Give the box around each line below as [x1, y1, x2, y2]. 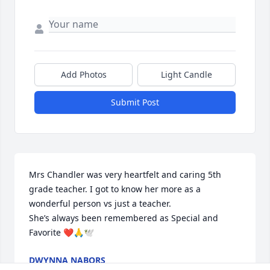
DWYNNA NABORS [29, 254, 105, 266]
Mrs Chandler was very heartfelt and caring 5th [29, 169, 221, 181]
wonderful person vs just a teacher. [29, 198, 171, 210]
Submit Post [111, 96, 159, 108]
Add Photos [60, 69, 107, 81]
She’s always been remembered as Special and [29, 212, 218, 224]
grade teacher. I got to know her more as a [29, 183, 201, 195]
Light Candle [161, 69, 212, 81]
